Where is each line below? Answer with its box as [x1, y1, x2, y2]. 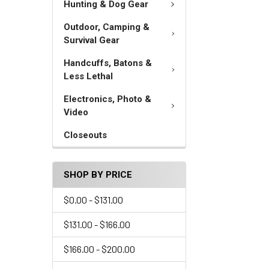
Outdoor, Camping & [64, 22, 150, 32]
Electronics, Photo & [64, 94, 151, 104]
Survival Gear [64, 35, 119, 46]
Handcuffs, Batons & [64, 58, 152, 68]
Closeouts [64, 130, 107, 141]
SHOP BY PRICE [64, 169, 132, 180]
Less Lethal [64, 71, 113, 82]
